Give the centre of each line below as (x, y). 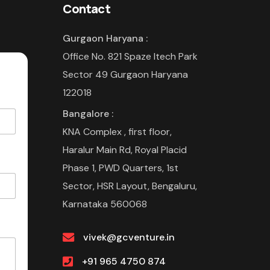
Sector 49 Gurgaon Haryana (126, 74)
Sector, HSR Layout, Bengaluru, (130, 186)
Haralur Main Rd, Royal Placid (125, 149)
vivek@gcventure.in (129, 237)
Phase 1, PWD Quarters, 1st (121, 168)
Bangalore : (88, 113)
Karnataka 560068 (105, 204)
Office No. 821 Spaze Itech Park (130, 56)
